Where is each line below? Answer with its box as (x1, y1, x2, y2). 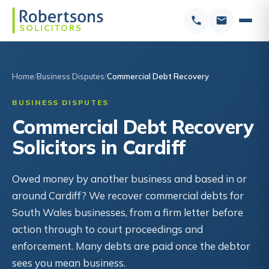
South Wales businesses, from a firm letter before (12, 206, 243, 219)
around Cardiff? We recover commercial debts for (12, 189, 244, 202)
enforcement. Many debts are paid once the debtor (12, 240, 250, 252)
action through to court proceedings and (12, 223, 203, 235)
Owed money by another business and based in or (12, 172, 247, 185)
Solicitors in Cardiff (12, 135, 186, 159)
